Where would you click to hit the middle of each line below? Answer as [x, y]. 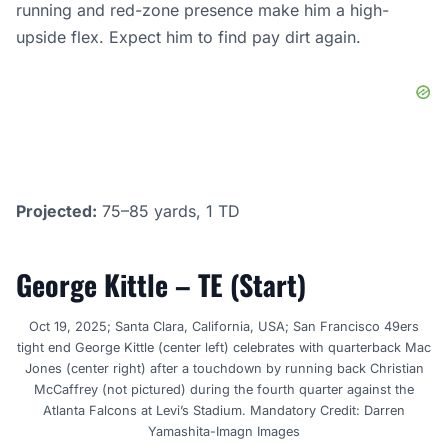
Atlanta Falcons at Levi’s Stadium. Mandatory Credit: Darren [224, 411]
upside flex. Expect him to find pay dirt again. [188, 37]
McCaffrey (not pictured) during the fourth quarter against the [224, 390]
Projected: [56, 211]
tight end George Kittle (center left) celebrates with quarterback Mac [224, 348]
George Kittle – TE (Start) [161, 285]
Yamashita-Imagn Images [224, 432]
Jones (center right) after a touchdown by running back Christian [224, 369]
